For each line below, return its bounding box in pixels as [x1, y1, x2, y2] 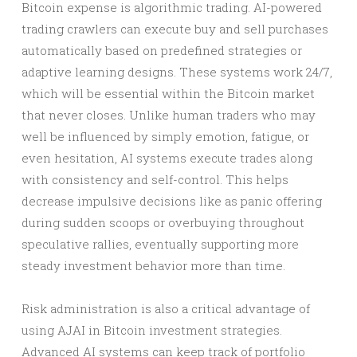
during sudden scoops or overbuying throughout [22, 214, 304, 230]
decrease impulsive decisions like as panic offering [22, 193, 322, 209]
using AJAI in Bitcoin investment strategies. [22, 322, 282, 338]
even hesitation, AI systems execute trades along [22, 150, 312, 166]
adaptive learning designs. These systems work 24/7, [22, 64, 332, 80]
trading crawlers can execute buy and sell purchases [22, 21, 328, 37]
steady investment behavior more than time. [22, 257, 285, 273]
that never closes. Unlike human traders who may [22, 107, 316, 123]
